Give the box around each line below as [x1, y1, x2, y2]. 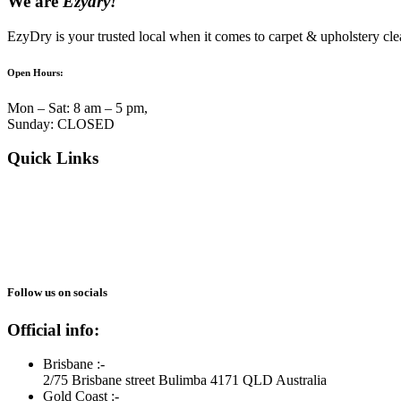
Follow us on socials [7, 286, 107, 300]
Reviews [7, 234, 56, 250]
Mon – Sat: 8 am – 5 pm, [7, 99, 148, 115]
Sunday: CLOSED [7, 115, 115, 132]
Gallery [7, 250, 49, 266]
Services [7, 201, 55, 218]
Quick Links [7, 149, 98, 168]
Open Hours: [7, 66, 64, 78]
